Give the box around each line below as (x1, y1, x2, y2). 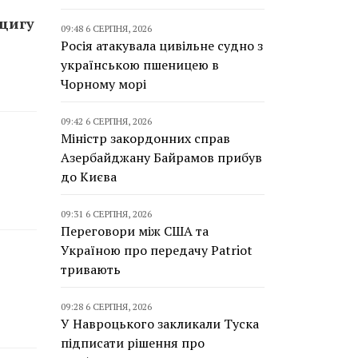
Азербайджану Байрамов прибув (61, 149, 262, 166)
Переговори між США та (61, 222, 209, 240)
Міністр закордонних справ (61, 129, 230, 147)
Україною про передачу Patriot (61, 241, 253, 259)
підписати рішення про (61, 334, 205, 352)
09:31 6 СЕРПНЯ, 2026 (61, 208, 152, 220)
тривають (61, 261, 121, 278)
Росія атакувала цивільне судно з (61, 37, 263, 54)
